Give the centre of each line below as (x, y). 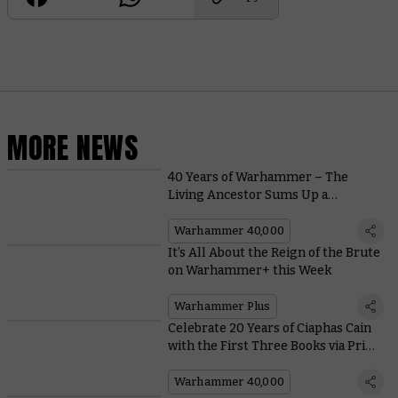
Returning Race (214, 213)
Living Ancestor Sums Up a (247, 195)
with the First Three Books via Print (273, 346)
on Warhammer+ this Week (249, 271)
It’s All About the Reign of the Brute (274, 253)
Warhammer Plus (222, 306)
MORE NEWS (73, 147)
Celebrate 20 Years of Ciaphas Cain (269, 329)
